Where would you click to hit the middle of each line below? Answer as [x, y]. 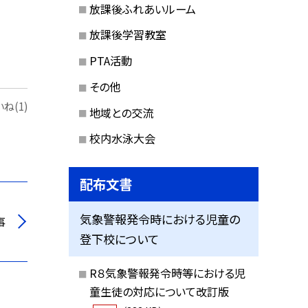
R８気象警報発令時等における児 [167, 273]
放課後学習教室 [128, 35]
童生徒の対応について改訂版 [159, 291]
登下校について [120, 239]
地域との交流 [121, 112]
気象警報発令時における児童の [160, 219]
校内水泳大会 [122, 139]
